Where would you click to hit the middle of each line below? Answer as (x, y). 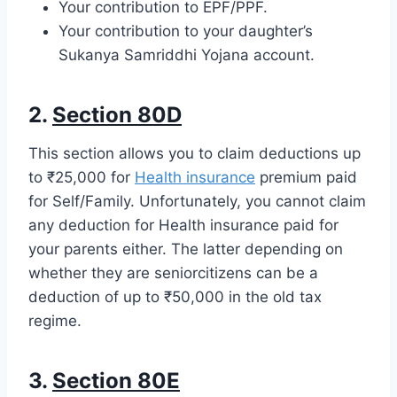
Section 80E (116, 380)
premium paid (306, 177)
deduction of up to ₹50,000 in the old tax (175, 296)
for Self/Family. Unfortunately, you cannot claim (197, 201)
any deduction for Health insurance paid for (183, 225)
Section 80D (117, 114)
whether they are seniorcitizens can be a (173, 272)
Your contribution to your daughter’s (186, 31)
